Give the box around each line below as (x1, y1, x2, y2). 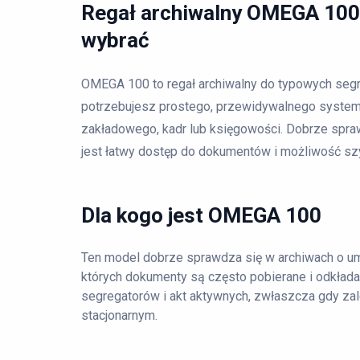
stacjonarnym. (81, 308, 157, 323)
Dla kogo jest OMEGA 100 (81, 203, 321, 227)
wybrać (81, 28, 149, 52)
